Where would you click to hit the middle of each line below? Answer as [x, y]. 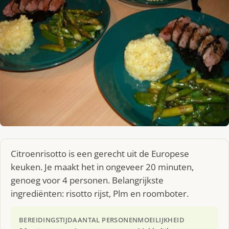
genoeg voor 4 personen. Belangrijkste [87, 180]
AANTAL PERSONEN [105, 220]
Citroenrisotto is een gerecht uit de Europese [100, 153]
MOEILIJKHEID [161, 220]
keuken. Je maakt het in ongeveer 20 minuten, [102, 167]
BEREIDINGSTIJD [46, 220]
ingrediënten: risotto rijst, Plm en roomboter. [100, 193]
